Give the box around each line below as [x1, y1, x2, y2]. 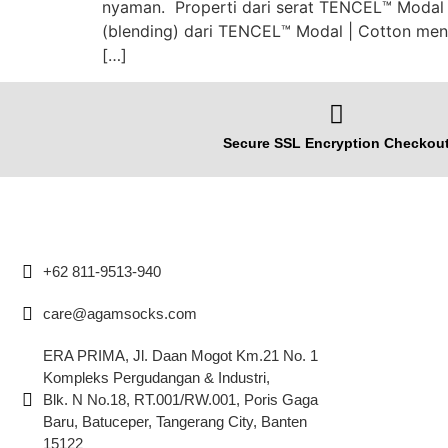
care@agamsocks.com [42, 305, 197, 323]
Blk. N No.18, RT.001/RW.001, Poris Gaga [42, 391, 318, 409]
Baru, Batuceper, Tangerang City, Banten [42, 413, 307, 431]
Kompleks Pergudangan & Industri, [42, 369, 270, 387]
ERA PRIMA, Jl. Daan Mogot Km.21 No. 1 [42, 347, 318, 365]
